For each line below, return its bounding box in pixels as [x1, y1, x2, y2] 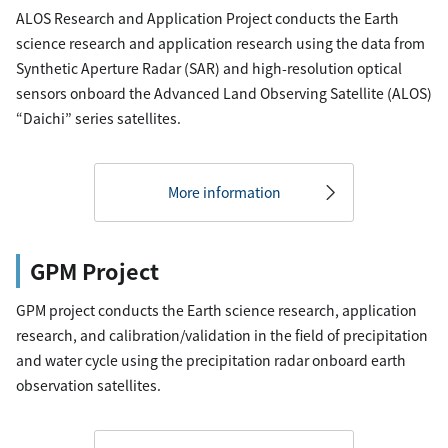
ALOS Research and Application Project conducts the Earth [16, 8, 399, 28]
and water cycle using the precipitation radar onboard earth [16, 350, 406, 370]
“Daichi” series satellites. [16, 108, 181, 128]
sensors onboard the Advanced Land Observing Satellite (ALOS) [16, 83, 432, 103]
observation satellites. [16, 375, 161, 395]
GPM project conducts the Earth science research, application [16, 300, 417, 320]
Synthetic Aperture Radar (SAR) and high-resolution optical [16, 58, 402, 78]
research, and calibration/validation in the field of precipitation [16, 325, 428, 345]
